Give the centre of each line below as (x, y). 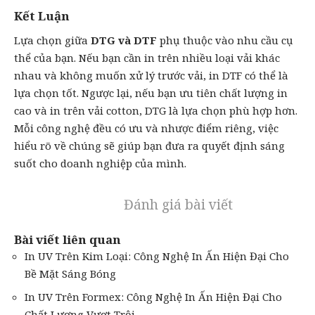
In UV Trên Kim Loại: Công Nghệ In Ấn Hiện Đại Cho (157, 256)
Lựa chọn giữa (52, 40)
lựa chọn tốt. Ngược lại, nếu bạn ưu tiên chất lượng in (151, 92)
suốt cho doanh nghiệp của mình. (100, 163)
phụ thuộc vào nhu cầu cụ (225, 40)
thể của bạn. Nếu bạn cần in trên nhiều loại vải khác (147, 57)
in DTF (225, 75)
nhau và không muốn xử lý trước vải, (111, 75)
